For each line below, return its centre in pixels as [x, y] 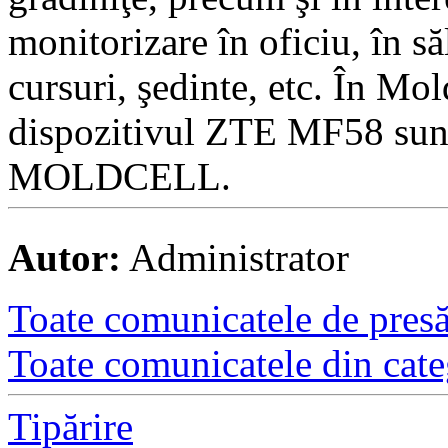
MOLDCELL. [119, 176]
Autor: [64, 257]
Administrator [235, 257]
